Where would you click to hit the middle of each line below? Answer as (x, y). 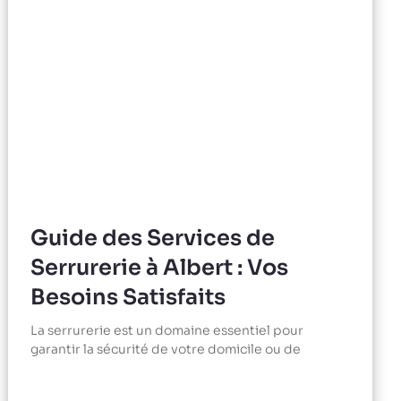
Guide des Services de (153, 239)
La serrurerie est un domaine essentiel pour (167, 331)
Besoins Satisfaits (128, 298)
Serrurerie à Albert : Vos (160, 268)
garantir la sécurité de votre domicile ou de (166, 350)
